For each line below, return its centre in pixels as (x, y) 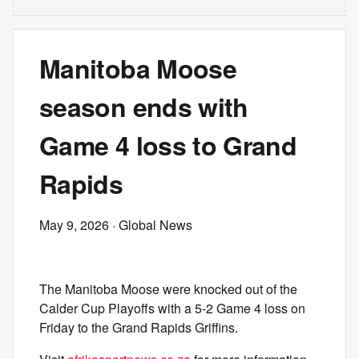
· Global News (151, 225)
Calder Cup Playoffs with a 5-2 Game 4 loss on (172, 308)
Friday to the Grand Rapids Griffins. (139, 327)
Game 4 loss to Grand (168, 145)
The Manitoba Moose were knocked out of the (168, 289)
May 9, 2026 (74, 225)
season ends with (144, 107)
